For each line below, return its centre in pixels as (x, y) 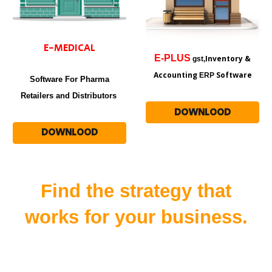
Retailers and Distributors (70, 95)
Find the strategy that (136, 191)
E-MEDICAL (70, 48)
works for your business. (136, 217)
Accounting (175, 75)
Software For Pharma (70, 79)
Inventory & (228, 59)
